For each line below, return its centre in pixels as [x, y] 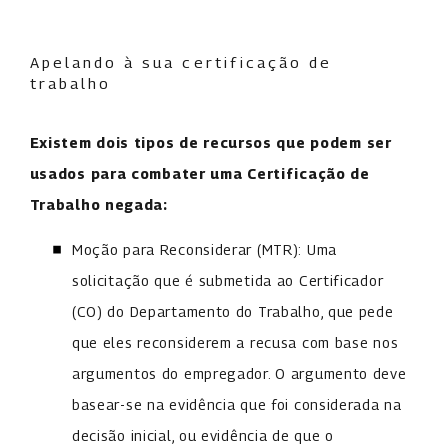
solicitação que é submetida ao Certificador [227, 281]
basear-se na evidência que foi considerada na [236, 405]
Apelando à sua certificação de [181, 62]
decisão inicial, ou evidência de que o [202, 436]
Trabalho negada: [98, 205]
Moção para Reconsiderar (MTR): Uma [204, 250]
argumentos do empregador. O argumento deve [239, 374]
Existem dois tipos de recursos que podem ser [210, 143]
